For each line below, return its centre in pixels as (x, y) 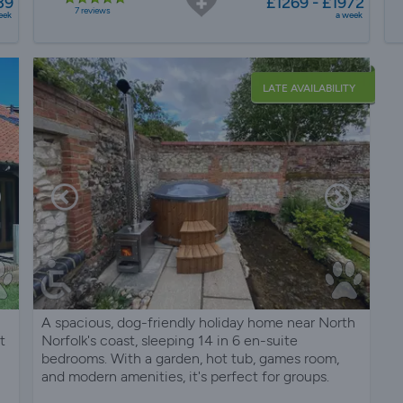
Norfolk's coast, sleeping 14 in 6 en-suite (170, 340)
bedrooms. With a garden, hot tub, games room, (191, 358)
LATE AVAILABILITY (309, 88)
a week (349, 14)
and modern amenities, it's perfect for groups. (186, 376)
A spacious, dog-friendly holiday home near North (199, 322)
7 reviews (92, 10)
